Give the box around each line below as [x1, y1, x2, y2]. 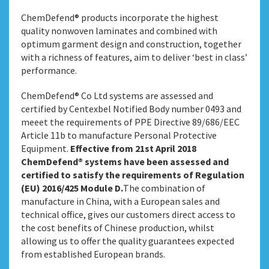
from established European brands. [21, 248, 165, 260]
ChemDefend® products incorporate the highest [21, 11, 219, 23]
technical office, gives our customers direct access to [21, 208, 235, 220]
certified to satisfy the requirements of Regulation [21, 169, 244, 181]
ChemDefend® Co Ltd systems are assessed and [21, 89, 213, 101]
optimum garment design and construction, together [21, 38, 241, 50]
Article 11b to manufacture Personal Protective [21, 129, 217, 141]
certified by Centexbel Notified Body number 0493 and [21, 103, 241, 115]
